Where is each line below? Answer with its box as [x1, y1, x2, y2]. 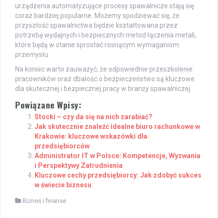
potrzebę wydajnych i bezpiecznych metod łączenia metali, [15, 31, 196, 39]
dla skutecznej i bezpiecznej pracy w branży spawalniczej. [15, 84, 192, 92]
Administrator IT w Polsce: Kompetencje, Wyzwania [35, 151, 200, 160]
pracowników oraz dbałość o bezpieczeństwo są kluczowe [15, 74, 195, 83]
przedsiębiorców [35, 142, 90, 150]
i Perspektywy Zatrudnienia [35, 161, 123, 169]
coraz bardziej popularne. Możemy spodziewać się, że [15, 11, 180, 19]
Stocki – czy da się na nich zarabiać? [35, 112, 152, 121]
